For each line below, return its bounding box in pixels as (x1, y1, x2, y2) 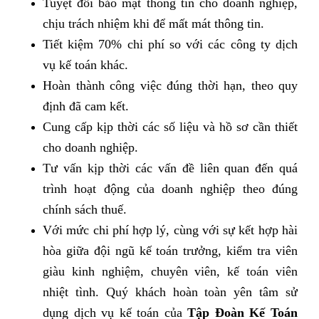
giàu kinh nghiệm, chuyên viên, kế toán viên (43, 264, 298, 279)
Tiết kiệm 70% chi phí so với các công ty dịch (43, 37, 298, 52)
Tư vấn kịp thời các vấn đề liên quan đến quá (43, 161, 298, 176)
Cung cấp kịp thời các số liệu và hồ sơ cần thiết (43, 120, 298, 135)
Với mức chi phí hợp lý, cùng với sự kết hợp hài (43, 223, 298, 238)
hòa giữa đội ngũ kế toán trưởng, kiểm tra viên (43, 244, 298, 258)
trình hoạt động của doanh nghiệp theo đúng (43, 182, 298, 197)
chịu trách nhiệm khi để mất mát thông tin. (43, 16, 264, 31)
